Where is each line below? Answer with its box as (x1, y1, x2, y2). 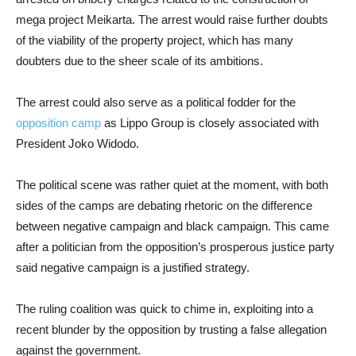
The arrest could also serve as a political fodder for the (16, 95, 296, 109)
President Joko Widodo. (16, 137, 139, 150)
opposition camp (16, 116, 101, 130)
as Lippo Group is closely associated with (101, 116, 319, 130)
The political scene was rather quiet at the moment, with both (16, 178, 328, 192)
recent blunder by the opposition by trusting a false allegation (16, 323, 327, 336)
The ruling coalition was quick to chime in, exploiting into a (16, 302, 313, 315)
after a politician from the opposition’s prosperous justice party (16, 240, 335, 253)
